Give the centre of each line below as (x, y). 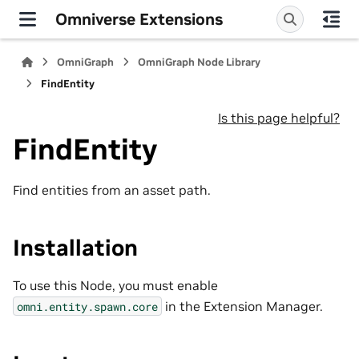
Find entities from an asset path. (112, 190)
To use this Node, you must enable (115, 285)
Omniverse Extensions (139, 19)
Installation (75, 248)
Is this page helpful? (279, 118)
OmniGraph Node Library (200, 62)
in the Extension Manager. (242, 306)
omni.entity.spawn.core (87, 306)
